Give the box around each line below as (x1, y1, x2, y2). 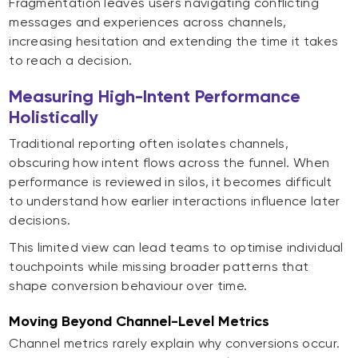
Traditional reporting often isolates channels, (9, 136, 289, 152)
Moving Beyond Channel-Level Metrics (9, 312, 270, 331)
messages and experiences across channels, (9, 14, 287, 30)
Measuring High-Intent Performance (9, 86, 301, 108)
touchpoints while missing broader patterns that (9, 259, 309, 275)
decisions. (9, 213, 74, 229)
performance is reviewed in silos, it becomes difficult (9, 174, 332, 190)
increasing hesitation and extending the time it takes (9, 34, 339, 50)
